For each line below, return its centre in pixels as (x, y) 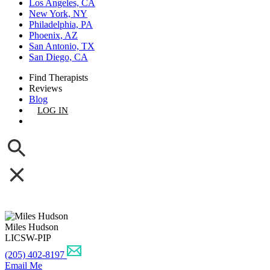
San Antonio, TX (62, 46)
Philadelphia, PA (61, 24)
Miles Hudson (32, 227)
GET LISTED (63, 121)
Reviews (46, 88)
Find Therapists (58, 77)
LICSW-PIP (28, 238)
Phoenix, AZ (53, 35)
